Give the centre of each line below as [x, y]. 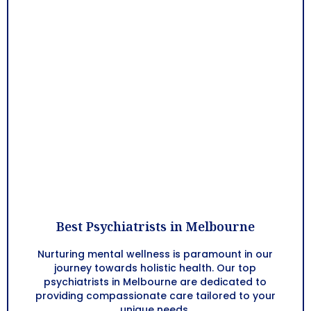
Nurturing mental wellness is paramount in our [155, 254]
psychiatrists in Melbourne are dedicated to [155, 282]
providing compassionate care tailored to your [155, 296]
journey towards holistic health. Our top [155, 268]
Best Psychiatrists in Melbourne [155, 227]
